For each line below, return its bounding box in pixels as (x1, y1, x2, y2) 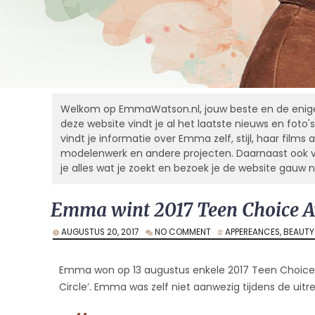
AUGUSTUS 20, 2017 (59, 226, 146, 238)
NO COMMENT (155, 226, 211, 238)
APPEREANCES (225, 226, 280, 238)
